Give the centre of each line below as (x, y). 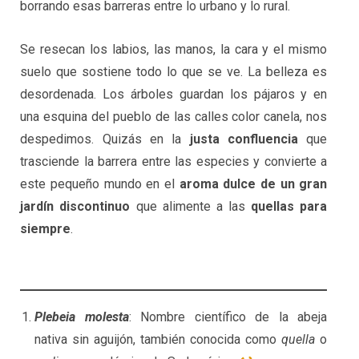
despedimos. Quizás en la (105, 139)
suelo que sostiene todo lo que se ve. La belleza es (174, 71)
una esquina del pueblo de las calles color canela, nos (174, 116)
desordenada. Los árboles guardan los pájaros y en (174, 94)
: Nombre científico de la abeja (228, 317)
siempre (46, 228)
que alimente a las (191, 206)
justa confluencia (244, 139)
